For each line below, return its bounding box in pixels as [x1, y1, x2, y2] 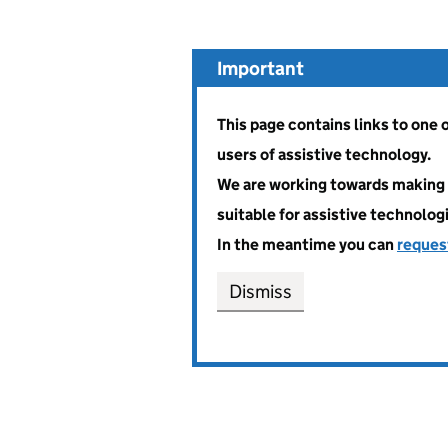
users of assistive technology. [217, 145, 431, 165]
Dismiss [229, 280, 292, 304]
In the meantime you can [217, 235, 397, 255]
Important [217, 57, 304, 81]
